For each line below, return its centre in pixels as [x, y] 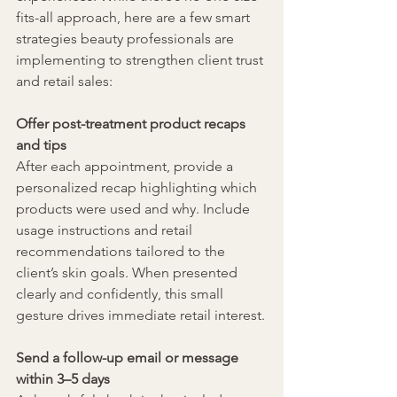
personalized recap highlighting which [138, 188]
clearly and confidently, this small [121, 294]
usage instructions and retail [106, 230]
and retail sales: [64, 82]
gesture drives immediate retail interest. [140, 315]
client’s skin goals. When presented [128, 273]
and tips [41, 145]
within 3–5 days [63, 379]
